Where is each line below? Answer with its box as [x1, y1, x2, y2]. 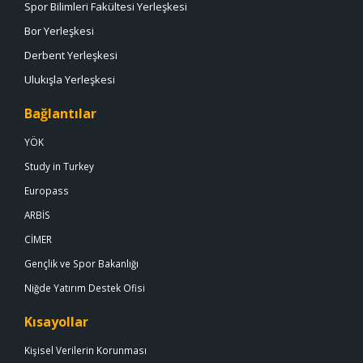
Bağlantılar [24, 105, 96, 123]
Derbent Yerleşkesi [24, 48, 117, 63]
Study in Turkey [24, 160, 94, 173]
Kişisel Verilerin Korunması [24, 344, 147, 357]
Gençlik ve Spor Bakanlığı [24, 257, 139, 271]
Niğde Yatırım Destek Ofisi [24, 281, 145, 295]
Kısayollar [24, 313, 88, 331]
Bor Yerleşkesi [24, 23, 94, 39]
